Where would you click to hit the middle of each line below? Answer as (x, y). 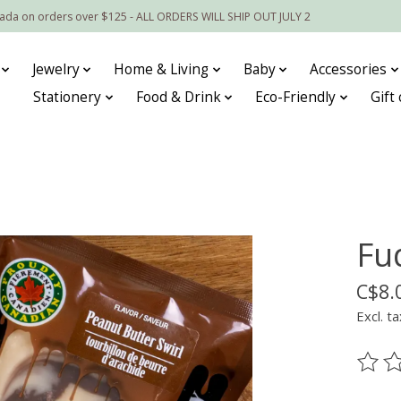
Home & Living (162, 70)
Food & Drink (178, 98)
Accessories (349, 70)
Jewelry (55, 70)
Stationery (68, 98)
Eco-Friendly (296, 98)
